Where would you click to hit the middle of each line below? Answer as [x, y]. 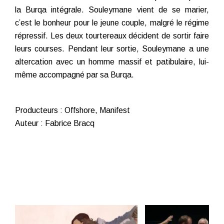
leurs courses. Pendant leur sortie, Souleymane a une [112, 49]
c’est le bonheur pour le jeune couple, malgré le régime [112, 23]
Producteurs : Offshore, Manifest [72, 110]
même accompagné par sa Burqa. [74, 75]
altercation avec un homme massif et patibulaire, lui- [112, 62]
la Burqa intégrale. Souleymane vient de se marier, [112, 10]
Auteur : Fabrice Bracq [55, 123]
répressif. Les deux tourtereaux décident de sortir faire [112, 36]
